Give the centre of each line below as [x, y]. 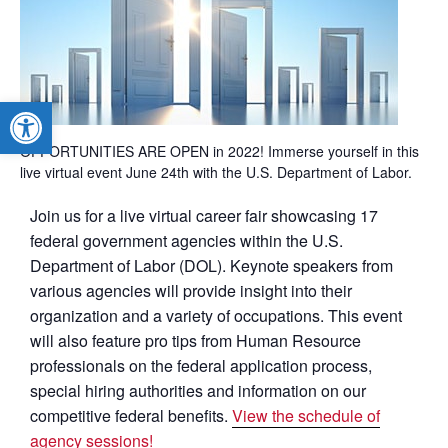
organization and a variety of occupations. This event [216, 316]
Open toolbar [59, 111]
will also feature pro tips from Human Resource [195, 341]
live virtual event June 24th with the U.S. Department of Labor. [216, 172]
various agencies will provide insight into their [191, 291]
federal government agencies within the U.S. [186, 241]
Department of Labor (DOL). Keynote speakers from [211, 266]
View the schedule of [306, 416]
